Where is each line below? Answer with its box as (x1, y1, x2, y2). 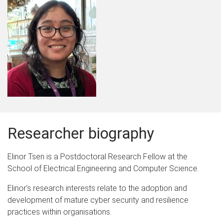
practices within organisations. (7, 207, 111, 217)
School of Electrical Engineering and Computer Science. (7, 163, 199, 173)
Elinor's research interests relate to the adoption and (7, 183, 187, 193)
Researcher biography (7, 124, 154, 143)
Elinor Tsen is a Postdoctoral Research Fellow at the (7, 151, 187, 161)
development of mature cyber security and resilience (7, 195, 188, 205)
